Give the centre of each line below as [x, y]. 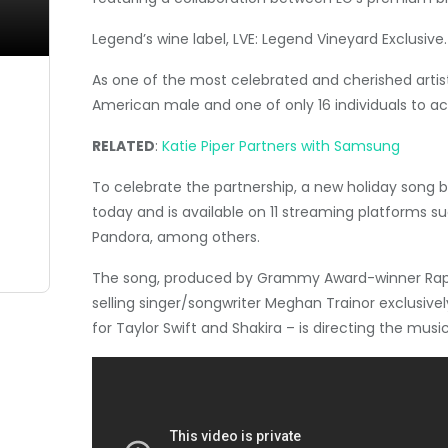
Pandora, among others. [176, 237]
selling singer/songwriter [178, 303]
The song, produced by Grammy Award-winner [258, 278]
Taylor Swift [156, 328]
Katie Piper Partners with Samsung [281, 146]
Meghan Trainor [320, 303]
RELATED [123, 146]
